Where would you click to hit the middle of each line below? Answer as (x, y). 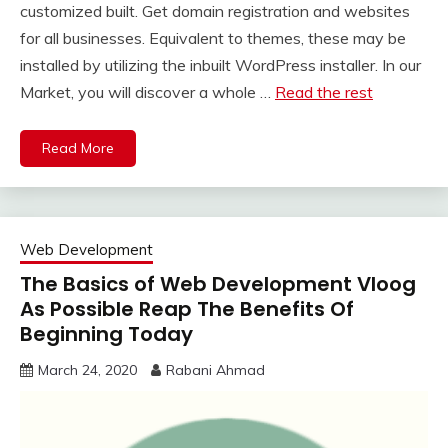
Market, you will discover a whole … (147, 91)
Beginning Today (106, 333)
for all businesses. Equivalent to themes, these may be (213, 37)
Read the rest (324, 91)
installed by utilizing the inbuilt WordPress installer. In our (220, 64)
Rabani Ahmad (215, 369)
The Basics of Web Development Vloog (218, 283)
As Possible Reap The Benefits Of (187, 308)
